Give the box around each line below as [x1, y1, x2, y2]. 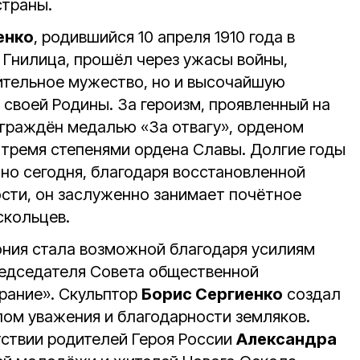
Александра [236, 329, 337, 350]
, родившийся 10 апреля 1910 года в [34, 27, 295, 47]
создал [283, 284, 341, 305]
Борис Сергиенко [141, 284, 283, 305]
